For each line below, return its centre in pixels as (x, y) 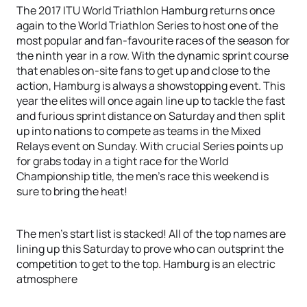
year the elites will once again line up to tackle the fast (151, 101)
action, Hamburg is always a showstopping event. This (151, 86)
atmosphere (47, 279)
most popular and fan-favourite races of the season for (153, 40)
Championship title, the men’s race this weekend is (143, 176)
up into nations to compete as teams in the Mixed (138, 131)
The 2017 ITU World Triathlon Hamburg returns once (146, 10)
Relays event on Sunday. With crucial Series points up (150, 146)
